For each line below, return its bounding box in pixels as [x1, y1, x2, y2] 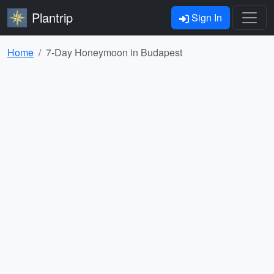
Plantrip [32, 9, 73, 26]
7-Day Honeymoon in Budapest [46, 45, 182, 59]
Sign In [189, 10, 222, 24]
